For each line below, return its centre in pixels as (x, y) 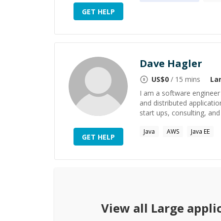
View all (126, 208)
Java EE (200, 131)
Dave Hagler (171, 63)
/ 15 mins (184, 79)
